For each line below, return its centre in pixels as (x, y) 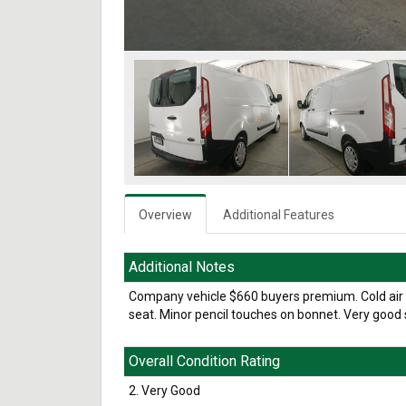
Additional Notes (182, 266)
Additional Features (279, 214)
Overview (165, 214)
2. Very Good (164, 390)
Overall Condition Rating (204, 361)
